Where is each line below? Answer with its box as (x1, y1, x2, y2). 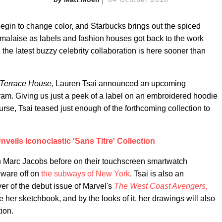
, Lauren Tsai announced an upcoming (52, 79, 186, 88)
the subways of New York (41, 169, 130, 178)
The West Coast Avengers (114, 182, 206, 190)
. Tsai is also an (130, 169, 184, 178)
